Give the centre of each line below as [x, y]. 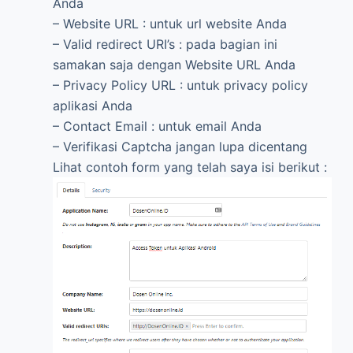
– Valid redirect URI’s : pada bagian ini [165, 44]
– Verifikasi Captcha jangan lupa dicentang [180, 146]
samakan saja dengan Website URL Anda [174, 64]
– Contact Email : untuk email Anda [157, 126]
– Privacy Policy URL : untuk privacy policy [180, 85]
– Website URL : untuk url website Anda [169, 23]
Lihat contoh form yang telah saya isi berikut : [190, 167]
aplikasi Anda [92, 105]
